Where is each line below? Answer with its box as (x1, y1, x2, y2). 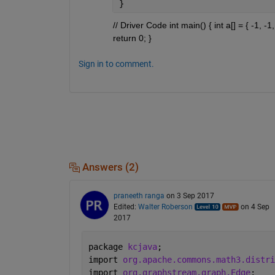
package (88, 241, 128, 252)
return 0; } (112, 33, 152, 43)
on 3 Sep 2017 (166, 191, 214, 200)
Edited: (113, 202, 138, 211)
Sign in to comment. (78, 58, 154, 69)
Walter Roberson (137, 202, 193, 211)
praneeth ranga (113, 191, 165, 200)
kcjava (127, 241, 157, 252)
